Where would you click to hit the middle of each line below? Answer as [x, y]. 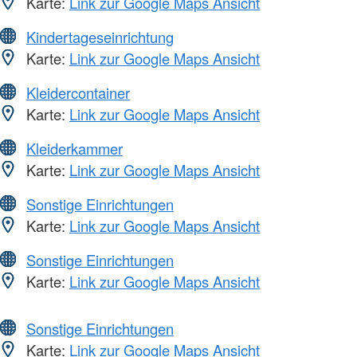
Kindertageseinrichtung [100, 36]
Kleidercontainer [78, 92]
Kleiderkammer [75, 148]
